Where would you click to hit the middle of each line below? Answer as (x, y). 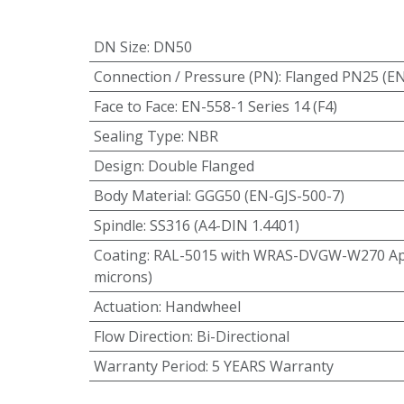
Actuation (126, 307)
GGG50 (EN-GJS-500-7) (269, 196)
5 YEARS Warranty (272, 367)
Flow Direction (142, 337)
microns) (123, 277)
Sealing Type (137, 137)
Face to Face (134, 107)
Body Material (141, 196)
